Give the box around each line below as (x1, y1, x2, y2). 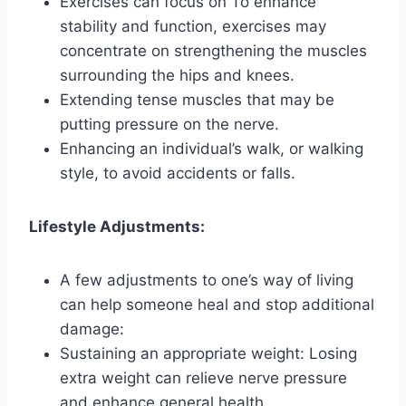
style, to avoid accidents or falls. (60, 163, 295, 182)
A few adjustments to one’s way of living (60, 270, 353, 289)
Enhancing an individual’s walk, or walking (60, 139, 363, 158)
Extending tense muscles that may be (60, 90, 334, 109)
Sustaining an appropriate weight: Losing (60, 343, 357, 362)
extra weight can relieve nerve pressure (60, 368, 347, 387)
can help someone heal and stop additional (60, 295, 374, 314)
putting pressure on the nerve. (60, 114, 279, 133)
